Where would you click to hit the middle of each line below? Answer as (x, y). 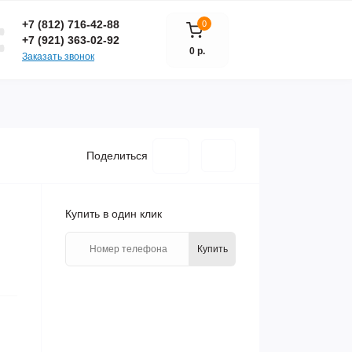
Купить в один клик (114, 214)
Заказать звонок (58, 56)
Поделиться (117, 156)
